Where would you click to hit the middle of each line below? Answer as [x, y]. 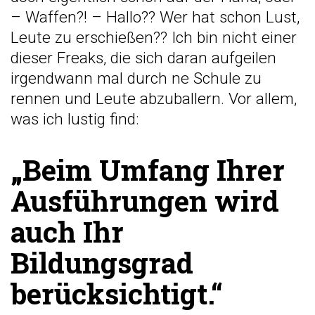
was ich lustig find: [75, 120]
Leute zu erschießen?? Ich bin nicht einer [154, 38]
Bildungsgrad [102, 263]
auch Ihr [67, 232]
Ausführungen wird [145, 201]
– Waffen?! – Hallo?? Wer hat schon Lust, [155, 18]
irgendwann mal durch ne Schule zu [136, 79]
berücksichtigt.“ [117, 294]
